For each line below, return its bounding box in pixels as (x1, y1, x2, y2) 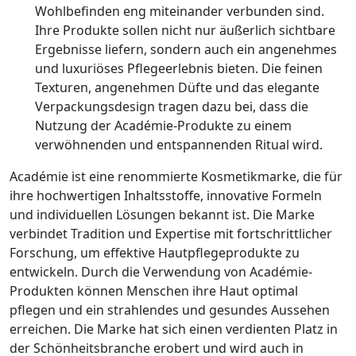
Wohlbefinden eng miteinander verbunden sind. (35, 2, 324, 20)
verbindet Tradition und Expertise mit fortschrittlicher (10, 225, 332, 242)
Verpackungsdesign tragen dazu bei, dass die (35, 98, 308, 115)
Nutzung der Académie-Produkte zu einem (35, 117, 292, 134)
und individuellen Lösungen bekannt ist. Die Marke (10, 206, 315, 223)
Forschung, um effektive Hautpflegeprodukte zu (10, 244, 300, 261)
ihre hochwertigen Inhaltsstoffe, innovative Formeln (10, 187, 322, 204)
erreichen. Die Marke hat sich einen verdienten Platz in (10, 320, 338, 338)
